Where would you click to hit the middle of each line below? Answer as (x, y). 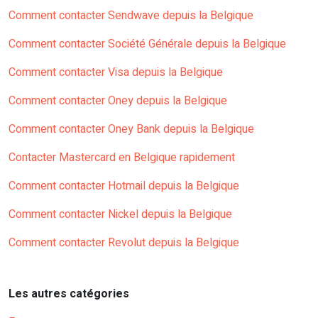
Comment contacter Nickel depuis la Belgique (120, 215)
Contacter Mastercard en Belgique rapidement (122, 158)
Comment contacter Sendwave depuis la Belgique (131, 16)
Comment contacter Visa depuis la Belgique (116, 73)
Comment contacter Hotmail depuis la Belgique (124, 186)
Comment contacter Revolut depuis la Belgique (124, 243)
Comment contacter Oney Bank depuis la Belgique (131, 130)
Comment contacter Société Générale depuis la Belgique (147, 44)
